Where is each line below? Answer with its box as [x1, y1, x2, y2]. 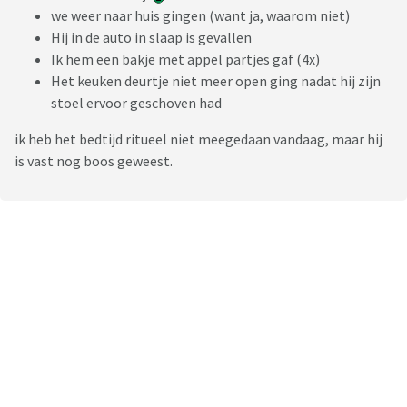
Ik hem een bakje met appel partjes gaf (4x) [51, 50, 320, 69]
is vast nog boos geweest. [15, 152, 173, 171]
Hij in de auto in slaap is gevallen [51, 28, 254, 47]
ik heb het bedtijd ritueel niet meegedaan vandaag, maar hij [15, 130, 382, 149]
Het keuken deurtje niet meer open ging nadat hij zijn [51, 72, 381, 91]
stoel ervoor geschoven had [51, 94, 222, 113]
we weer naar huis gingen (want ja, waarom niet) [51, 6, 350, 25]
